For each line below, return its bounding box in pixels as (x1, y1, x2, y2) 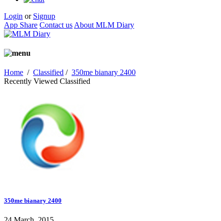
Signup (33, 11, 55, 20)
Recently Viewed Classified (4, 77, 90, 86)
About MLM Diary (74, 20, 134, 29)
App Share (4, 20, 37, 29)
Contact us (39, 20, 73, 29)
